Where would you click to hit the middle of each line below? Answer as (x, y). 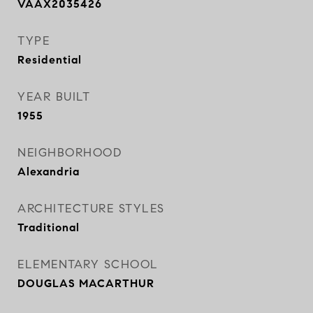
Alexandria (49, 172)
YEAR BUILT (54, 97)
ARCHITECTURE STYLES (91, 209)
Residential (50, 60)
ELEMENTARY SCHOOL (88, 264)
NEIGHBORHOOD (70, 153)
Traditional (49, 227)
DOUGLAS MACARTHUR (86, 283)
